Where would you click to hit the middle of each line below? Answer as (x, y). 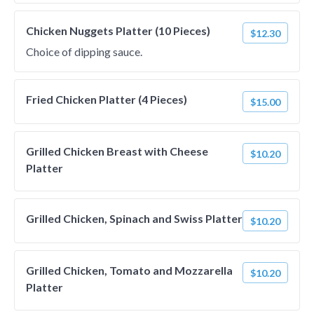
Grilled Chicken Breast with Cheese (117, 151)
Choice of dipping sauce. (84, 52)
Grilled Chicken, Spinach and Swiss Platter (134, 218)
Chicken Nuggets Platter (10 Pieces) (118, 30)
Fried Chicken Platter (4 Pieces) (107, 99)
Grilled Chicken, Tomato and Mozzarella (129, 270)
